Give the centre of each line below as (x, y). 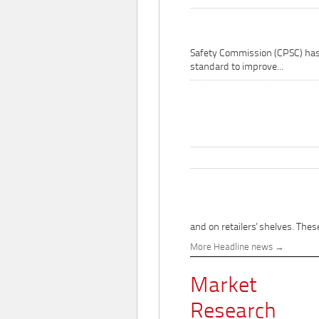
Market (224, 287)
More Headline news (231, 248)
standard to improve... (237, 67)
